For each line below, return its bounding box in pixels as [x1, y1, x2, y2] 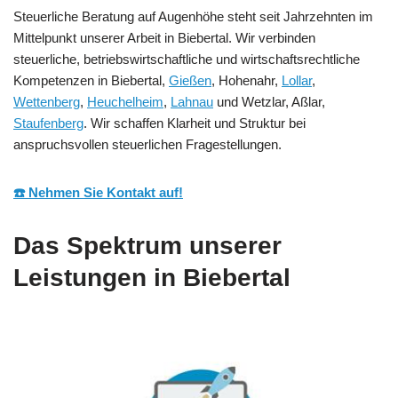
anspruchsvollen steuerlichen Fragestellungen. [13, 137, 282, 153]
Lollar [282, 73, 312, 89]
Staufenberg [13, 115, 84, 131]
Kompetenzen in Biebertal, [13, 73, 169, 89]
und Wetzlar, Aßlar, [213, 94, 325, 110]
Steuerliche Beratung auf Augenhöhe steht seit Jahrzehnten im [13, 9, 373, 25]
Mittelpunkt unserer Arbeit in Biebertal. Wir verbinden [13, 30, 315, 46]
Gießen [169, 73, 211, 89]
